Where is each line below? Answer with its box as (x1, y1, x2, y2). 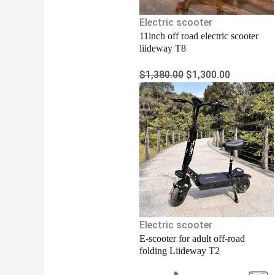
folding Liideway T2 (139, 245, 220, 256)
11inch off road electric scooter (139, 31, 258, 42)
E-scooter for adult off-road (139, 233, 245, 244)
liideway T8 (139, 43, 186, 54)
